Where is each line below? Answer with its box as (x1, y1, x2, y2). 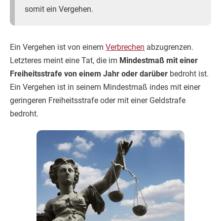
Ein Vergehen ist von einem (10, 42, 106, 52)
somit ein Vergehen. (25, 4, 93, 14)
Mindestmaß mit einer (119, 56, 198, 65)
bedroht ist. (168, 69, 209, 78)
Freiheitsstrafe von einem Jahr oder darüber (10, 69, 168, 78)
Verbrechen (106, 42, 145, 52)
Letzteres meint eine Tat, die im (10, 56, 119, 65)
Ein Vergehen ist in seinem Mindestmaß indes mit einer (10, 82, 200, 92)
